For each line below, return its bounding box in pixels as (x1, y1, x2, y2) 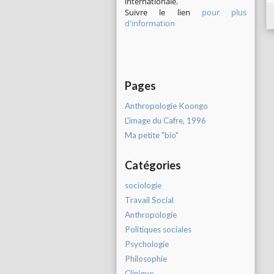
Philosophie (125, 254, 167, 264)
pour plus (201, 7, 246, 18)
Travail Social (125, 195, 174, 205)
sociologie (125, 180, 161, 190)
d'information (125, 18, 175, 29)
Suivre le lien (125, 7, 202, 18)
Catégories (125, 158, 181, 172)
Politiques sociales (125, 224, 191, 234)
